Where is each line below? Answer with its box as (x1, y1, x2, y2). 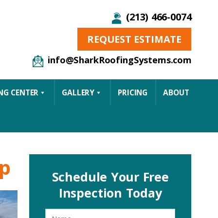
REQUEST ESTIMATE (87, 33, 182, 46)
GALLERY (62, 87, 95, 98)
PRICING (118, 87, 148, 98)
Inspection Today (58, 184, 162, 201)
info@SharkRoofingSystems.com (48, 54, 192, 66)
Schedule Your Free (52, 168, 169, 185)
